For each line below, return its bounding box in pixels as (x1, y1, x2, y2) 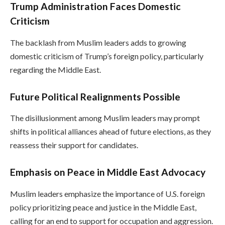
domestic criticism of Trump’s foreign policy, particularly (10, 51, 203, 61)
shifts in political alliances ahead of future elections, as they (10, 127, 211, 137)
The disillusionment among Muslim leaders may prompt (10, 113, 200, 123)
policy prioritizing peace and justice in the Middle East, (10, 202, 196, 212)
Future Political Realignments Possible (10, 90, 180, 102)
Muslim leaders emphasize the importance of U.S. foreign (10, 188, 205, 198)
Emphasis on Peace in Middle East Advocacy (10, 166, 205, 178)
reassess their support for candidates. (10, 140, 138, 150)
